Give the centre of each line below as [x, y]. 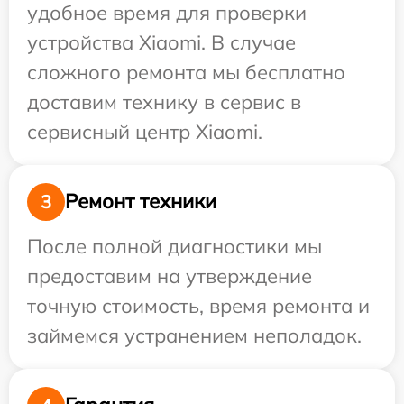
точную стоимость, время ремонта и [198, 305]
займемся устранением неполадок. [194, 335]
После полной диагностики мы [174, 246]
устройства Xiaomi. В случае [161, 42]
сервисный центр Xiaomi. [145, 131]
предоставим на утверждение [170, 275]
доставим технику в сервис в [164, 101]
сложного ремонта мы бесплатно [186, 72]
